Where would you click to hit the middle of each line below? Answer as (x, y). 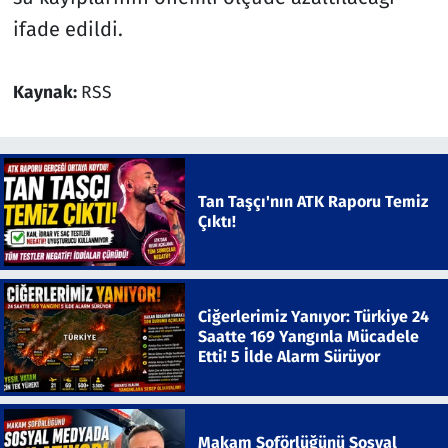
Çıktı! (216, 221)
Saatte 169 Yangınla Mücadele (308, 337)
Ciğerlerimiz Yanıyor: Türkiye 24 (313, 317)
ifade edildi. (67, 28)
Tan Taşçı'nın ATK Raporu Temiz (312, 201)
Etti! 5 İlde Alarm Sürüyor (288, 357)
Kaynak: (46, 92)
